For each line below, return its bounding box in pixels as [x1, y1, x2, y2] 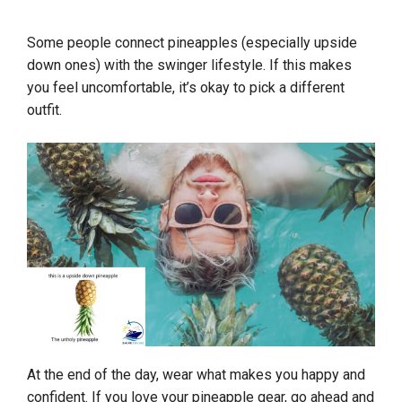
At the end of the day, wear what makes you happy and [27, 366, 365, 384]
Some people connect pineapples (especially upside [27, 34, 357, 52]
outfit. [27, 101, 62, 119]
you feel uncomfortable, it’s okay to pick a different [27, 79, 345, 97]
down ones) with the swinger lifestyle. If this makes [27, 57, 352, 74]
